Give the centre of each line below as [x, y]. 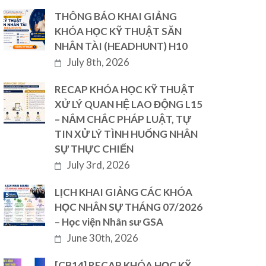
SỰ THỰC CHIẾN [94, 149]
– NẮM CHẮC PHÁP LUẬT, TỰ [123, 119]
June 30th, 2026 [103, 238]
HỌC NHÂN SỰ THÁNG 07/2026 [129, 207]
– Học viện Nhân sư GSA [109, 222]
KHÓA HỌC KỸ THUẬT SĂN [118, 31]
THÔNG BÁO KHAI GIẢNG [116, 16]
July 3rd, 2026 [99, 165]
